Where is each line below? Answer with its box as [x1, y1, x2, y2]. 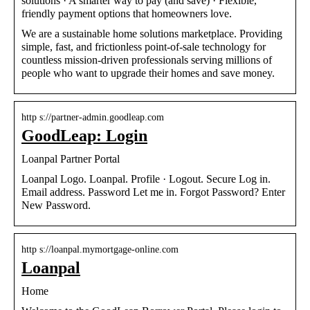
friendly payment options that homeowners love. [21, 7, 232, 19]
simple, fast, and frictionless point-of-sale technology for [21, 40, 266, 53]
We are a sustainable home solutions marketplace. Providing [21, 27, 282, 39]
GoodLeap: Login [21, 126, 147, 145]
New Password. [21, 199, 91, 211]
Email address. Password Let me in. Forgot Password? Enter [21, 185, 285, 198]
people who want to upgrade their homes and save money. [21, 66, 275, 79]
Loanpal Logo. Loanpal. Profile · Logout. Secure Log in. [21, 172, 271, 185]
